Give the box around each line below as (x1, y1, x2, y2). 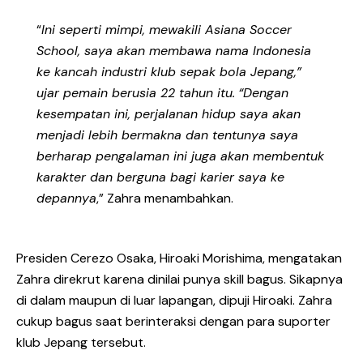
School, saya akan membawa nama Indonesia (36, 42, 311, 60)
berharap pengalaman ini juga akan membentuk (36, 147, 324, 165)
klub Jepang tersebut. (16, 333, 146, 351)
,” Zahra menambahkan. (96, 190, 233, 207)
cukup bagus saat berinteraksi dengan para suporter (16, 312, 331, 330)
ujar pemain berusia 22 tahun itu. (36, 84, 235, 102)
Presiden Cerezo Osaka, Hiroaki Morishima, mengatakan (16, 249, 342, 267)
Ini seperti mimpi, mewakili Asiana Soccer (41, 21, 292, 39)
